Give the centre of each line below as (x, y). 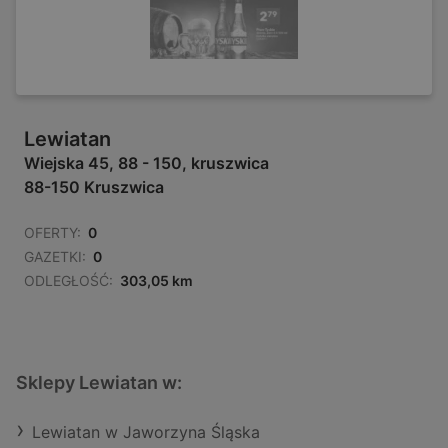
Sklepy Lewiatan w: (99, 383)
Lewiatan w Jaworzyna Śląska (146, 432)
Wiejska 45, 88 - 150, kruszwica (146, 163)
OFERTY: (52, 233)
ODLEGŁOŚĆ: (68, 281)
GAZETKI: (55, 257)
